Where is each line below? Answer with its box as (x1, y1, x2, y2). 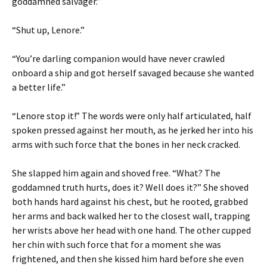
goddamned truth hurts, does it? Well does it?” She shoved (12, 181, 249, 194)
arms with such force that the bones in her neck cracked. (12, 138, 240, 151)
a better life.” (12, 81, 66, 94)
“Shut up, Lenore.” (12, 24, 85, 36)
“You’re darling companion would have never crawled (12, 52, 225, 65)
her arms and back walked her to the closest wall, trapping (12, 210, 250, 222)
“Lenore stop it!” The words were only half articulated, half (12, 110, 252, 122)
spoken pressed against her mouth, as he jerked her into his (12, 124, 253, 136)
